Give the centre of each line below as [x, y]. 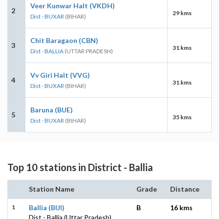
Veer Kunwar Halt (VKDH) [73, 5]
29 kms [182, 13]
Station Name [52, 189]
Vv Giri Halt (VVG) [60, 75]
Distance [185, 189]
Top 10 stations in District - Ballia [80, 167]
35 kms [182, 117]
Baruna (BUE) [52, 109]
